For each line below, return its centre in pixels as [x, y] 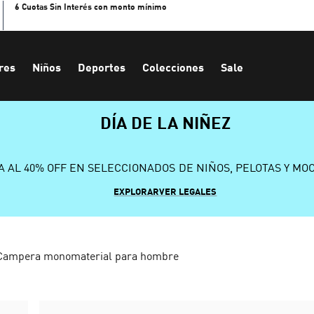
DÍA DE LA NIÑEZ [165, 122]
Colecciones [173, 67]
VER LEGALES [188, 191]
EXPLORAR [137, 191]
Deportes [102, 67]
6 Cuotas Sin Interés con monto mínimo [90, 7]
